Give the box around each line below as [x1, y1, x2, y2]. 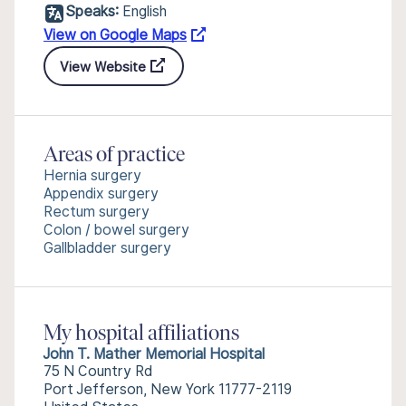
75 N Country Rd [43, 362, 152, 380]
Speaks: [65, 3, 119, 20]
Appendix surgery [43, 185, 159, 202]
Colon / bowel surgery [43, 221, 189, 238]
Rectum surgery [43, 203, 150, 220]
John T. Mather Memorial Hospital [43, 345, 265, 362]
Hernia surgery [43, 167, 141, 184]
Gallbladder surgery [43, 239, 171, 256]
